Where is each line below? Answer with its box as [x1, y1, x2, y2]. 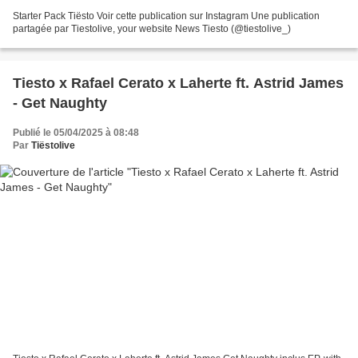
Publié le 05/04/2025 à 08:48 [13, 126, 139, 138]
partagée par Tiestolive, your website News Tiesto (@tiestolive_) [13, 22, 291, 34]
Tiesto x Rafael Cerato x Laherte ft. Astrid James [13, 74, 344, 91]
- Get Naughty [13, 94, 107, 111]
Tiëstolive [31, 139, 75, 151]
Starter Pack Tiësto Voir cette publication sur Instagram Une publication [13, 10, 320, 22]
